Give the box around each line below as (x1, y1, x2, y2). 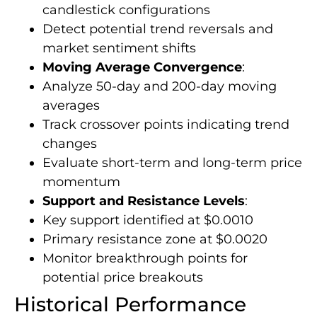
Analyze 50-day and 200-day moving (42, 78, 277, 94)
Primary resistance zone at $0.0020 (42, 231, 267, 247)
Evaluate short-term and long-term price (42, 154, 302, 171)
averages (42, 97, 100, 113)
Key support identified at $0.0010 (42, 212, 253, 228)
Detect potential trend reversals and (42, 21, 273, 37)
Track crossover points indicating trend (42, 116, 289, 132)
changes (42, 135, 97, 151)
